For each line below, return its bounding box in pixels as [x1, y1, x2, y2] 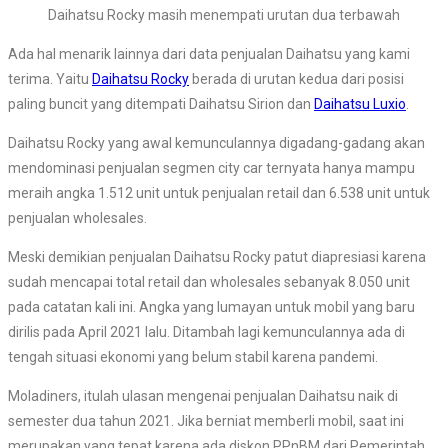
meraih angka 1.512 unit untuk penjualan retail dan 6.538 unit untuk [8, 185, 430, 202]
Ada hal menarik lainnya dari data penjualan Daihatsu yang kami [8, 46, 410, 63]
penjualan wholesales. [8, 210, 147, 227]
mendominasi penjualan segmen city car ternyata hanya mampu [8, 160, 415, 177]
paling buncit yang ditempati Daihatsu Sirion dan [8, 96, 314, 113]
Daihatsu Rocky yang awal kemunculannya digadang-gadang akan [8, 135, 425, 152]
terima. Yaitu [8, 71, 92, 88]
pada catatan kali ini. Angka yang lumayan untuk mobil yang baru [8, 299, 415, 316]
